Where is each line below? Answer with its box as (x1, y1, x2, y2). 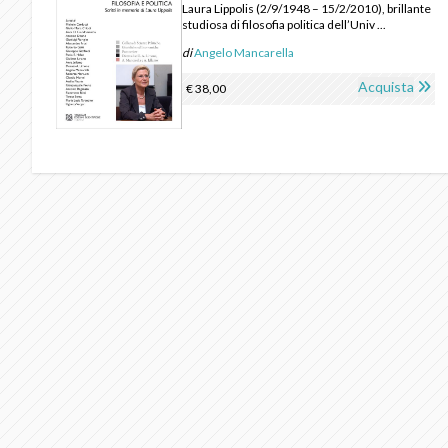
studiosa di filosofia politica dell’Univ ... (182, 17, 387, 33)
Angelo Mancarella (194, 45, 295, 61)
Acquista (357, 78, 414, 96)
